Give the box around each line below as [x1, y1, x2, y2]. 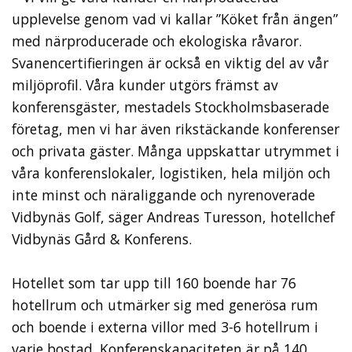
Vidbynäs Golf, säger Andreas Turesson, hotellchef [12, 207, 335, 226]
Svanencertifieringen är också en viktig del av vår [12, 53, 328, 72]
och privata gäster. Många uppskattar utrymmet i [12, 141, 339, 160]
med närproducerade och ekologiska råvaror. [12, 31, 302, 50]
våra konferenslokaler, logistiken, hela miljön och [12, 163, 331, 182]
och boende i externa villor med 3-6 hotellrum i [12, 317, 318, 336]
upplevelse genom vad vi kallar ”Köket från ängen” [12, 9, 338, 28]
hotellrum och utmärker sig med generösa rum [12, 295, 318, 314]
